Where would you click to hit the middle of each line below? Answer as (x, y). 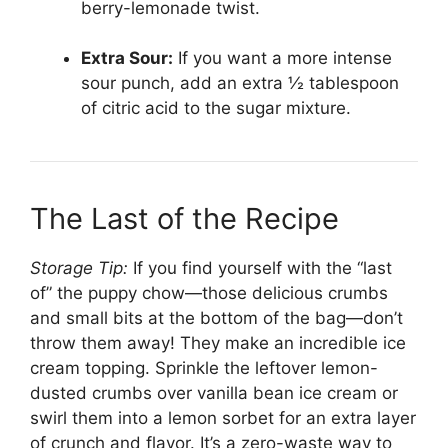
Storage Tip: (79, 268)
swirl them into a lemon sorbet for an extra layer (223, 418)
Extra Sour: (127, 58)
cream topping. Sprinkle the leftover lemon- (204, 368)
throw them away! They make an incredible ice (218, 343)
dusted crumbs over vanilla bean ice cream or (214, 393)
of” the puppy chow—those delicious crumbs (209, 293)
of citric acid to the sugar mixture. (216, 108)
